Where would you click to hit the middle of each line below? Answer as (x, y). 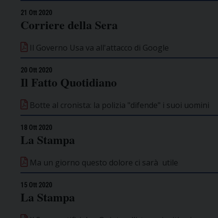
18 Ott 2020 (36, 127)
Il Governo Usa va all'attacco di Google (98, 47)
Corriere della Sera (69, 24)
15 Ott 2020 (36, 185)
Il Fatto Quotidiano (69, 82)
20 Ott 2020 (36, 70)
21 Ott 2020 (36, 12)
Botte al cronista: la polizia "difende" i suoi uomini (118, 105)
